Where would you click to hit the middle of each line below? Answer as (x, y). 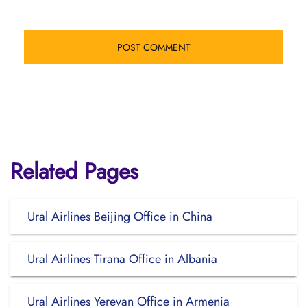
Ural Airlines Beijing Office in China (120, 217)
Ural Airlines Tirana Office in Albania (122, 259)
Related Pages (74, 171)
